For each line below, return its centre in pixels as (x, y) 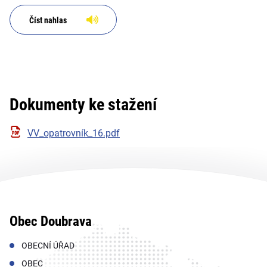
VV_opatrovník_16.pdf (74, 133)
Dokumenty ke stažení (83, 104)
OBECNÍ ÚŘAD (48, 245)
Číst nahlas (48, 20)
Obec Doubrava (51, 221)
